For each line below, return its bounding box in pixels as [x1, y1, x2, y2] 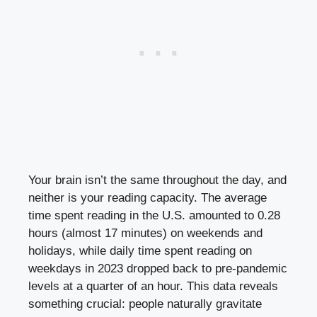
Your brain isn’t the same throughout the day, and [28, 173, 287, 187]
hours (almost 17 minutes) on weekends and [28, 226, 263, 240]
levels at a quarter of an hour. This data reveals [28, 279, 278, 293]
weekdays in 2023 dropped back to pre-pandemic [28, 261, 287, 275]
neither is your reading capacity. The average [28, 190, 267, 204]
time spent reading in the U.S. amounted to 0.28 [28, 208, 280, 222]
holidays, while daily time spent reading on [28, 243, 252, 258]
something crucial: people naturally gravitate [28, 296, 262, 311]
